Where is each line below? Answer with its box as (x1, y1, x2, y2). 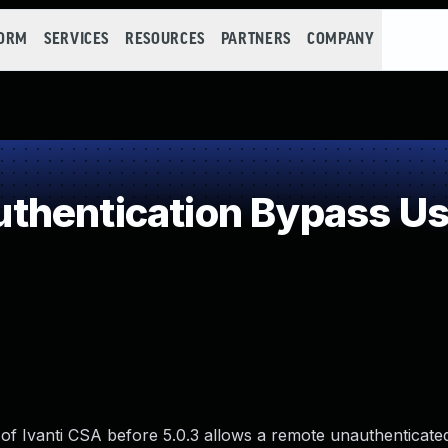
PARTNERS (220, 31, 291, 48)
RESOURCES (125, 31, 205, 48)
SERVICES (43, 31, 110, 48)
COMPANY (306, 31, 375, 48)
